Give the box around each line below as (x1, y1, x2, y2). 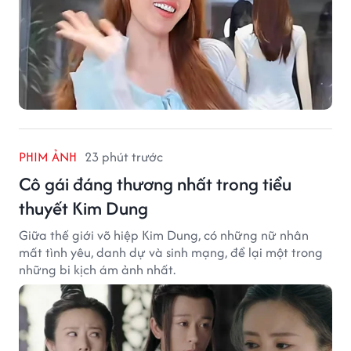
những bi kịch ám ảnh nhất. (19, 259, 175, 279)
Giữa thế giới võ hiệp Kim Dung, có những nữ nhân (19, 225, 309, 244)
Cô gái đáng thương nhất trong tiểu (19, 170, 291, 197)
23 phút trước (85, 147, 163, 166)
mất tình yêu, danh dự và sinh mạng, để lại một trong (19, 242, 323, 262)
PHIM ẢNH (19, 147, 77, 166)
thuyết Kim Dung (19, 194, 148, 221)
